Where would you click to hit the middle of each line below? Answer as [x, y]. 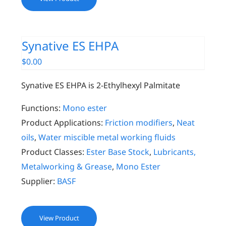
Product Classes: [53, 152]
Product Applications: [62, 123]
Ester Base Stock [118, 152]
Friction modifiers [139, 123]
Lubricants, [175, 152]
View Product [59, 218]
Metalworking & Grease [67, 166]
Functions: [41, 108]
